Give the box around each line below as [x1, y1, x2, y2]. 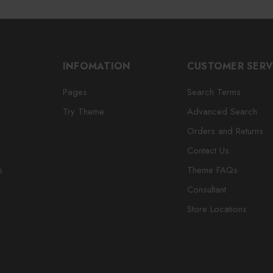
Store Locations [186, 202, 247, 216]
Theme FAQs [186, 163, 238, 177]
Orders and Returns [186, 124, 263, 138]
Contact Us [186, 143, 229, 157]
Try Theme [62, 104, 104, 118]
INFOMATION [62, 58, 131, 73]
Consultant [186, 182, 226, 196]
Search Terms [186, 85, 241, 99]
